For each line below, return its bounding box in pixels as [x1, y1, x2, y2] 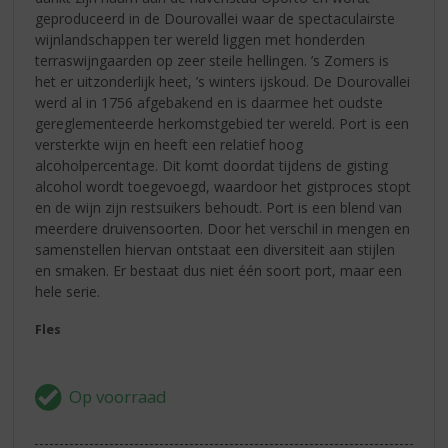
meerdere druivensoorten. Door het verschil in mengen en [35, 218, 411, 238]
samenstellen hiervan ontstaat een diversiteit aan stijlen [35, 239, 396, 259]
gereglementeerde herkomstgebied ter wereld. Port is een [35, 113, 410, 133]
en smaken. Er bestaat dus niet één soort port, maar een [35, 260, 403, 280]
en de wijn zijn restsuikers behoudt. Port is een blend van [35, 197, 403, 217]
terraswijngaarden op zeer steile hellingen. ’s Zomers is [35, 50, 390, 70]
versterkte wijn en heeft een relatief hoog [35, 134, 304, 154]
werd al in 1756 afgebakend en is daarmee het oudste [35, 92, 384, 112]
